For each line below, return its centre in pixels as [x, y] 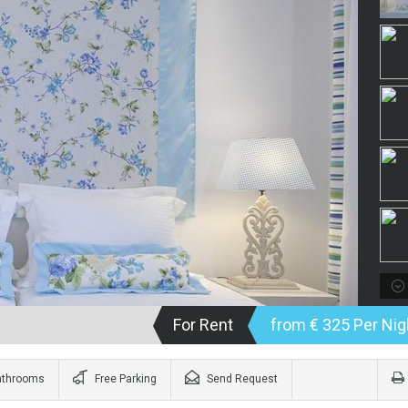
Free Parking [124, 379]
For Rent [203, 325]
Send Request [242, 379]
